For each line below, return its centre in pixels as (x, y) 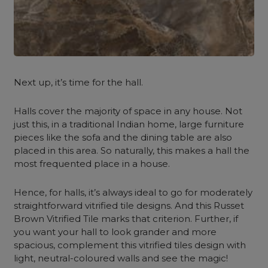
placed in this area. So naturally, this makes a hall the (132, 150)
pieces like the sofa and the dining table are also (123, 137)
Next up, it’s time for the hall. (80, 82)
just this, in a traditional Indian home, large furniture (129, 124)
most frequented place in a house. (93, 164)
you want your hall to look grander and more (115, 232)
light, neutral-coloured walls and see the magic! (121, 258)
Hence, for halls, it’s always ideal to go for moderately (133, 192)
